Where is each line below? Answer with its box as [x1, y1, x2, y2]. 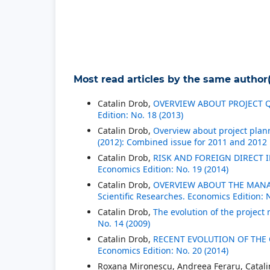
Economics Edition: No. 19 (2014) [98, 163, 228, 175]
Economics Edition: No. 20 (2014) [98, 244, 228, 256]
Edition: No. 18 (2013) [98, 108, 183, 121]
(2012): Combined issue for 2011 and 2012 [98, 136, 267, 148]
